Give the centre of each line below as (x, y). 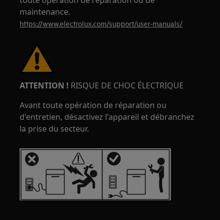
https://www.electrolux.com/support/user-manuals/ (101, 23)
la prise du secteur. (55, 129)
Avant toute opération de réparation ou (93, 105)
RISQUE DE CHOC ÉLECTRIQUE (126, 85)
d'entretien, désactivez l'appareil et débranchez (107, 117)
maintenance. (45, 12)
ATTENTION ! (44, 85)
